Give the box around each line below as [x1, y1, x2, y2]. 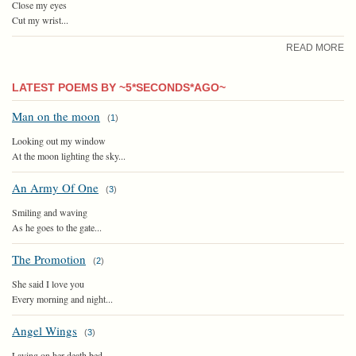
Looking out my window [12, 133, 106, 147]
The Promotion [12, 250, 86, 267]
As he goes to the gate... [12, 220, 102, 234]
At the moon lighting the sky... [12, 149, 126, 162]
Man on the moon [12, 107, 100, 124]
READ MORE [286, 41, 344, 53]
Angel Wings [12, 322, 77, 339]
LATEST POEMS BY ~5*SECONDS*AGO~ [12, 80, 226, 94]
